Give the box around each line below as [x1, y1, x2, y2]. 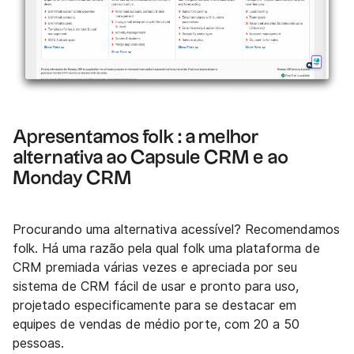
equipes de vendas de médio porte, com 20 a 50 [13, 316, 299, 332]
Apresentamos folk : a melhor [13, 127, 258, 147]
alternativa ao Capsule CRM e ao [13, 148, 288, 168]
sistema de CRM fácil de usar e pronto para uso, [13, 278, 299, 294]
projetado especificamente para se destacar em [13, 297, 296, 313]
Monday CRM [13, 168, 132, 188]
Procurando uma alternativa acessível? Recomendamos [13, 221, 340, 237]
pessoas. [13, 335, 64, 351]
